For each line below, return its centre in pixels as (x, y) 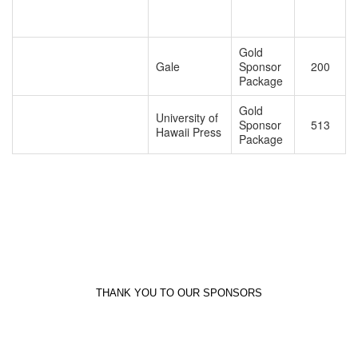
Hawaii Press (189, 131)
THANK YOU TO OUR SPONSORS (179, 292)
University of (187, 117)
